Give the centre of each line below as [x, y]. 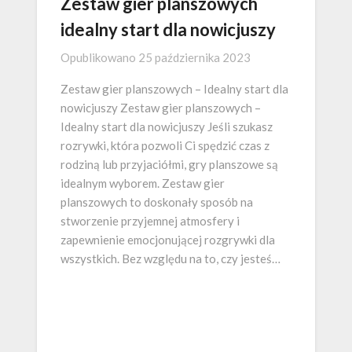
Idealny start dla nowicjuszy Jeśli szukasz [167, 127]
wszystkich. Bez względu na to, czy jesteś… [170, 259]
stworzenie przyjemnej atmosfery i [150, 221]
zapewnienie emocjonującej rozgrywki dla [168, 240]
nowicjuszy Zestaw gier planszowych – [161, 108]
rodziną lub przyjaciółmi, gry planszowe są [169, 165]
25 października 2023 [194, 58]
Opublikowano [99, 58]
